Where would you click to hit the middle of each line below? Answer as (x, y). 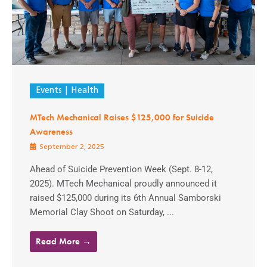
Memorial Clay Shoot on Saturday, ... (102, 212)
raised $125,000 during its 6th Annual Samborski (125, 198)
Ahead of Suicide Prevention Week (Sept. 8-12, (121, 170)
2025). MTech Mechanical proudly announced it (123, 184)
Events (49, 91)
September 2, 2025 (71, 148)
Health (84, 91)
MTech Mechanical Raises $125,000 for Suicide (122, 118)
